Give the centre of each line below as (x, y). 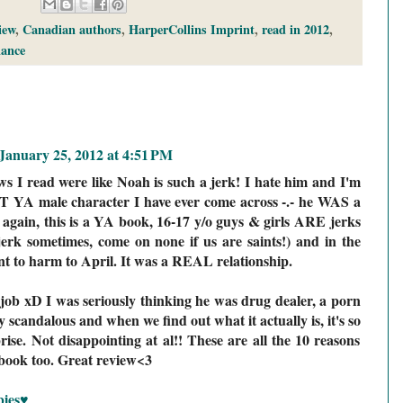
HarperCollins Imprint (191, 29)
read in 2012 (295, 29)
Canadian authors (72, 29)
